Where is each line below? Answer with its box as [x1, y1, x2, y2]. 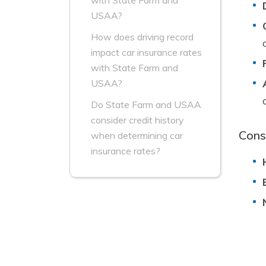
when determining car [91, 129, 183, 142]
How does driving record [91, 31, 194, 43]
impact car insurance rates [91, 46, 202, 59]
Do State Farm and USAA [91, 99, 201, 111]
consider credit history [91, 114, 183, 126]
